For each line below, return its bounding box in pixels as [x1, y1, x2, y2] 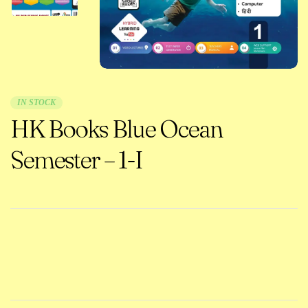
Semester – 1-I [10, 145, 142, 175]
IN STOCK [17, 98, 56, 108]
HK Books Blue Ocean [10, 114, 222, 144]
